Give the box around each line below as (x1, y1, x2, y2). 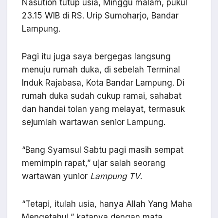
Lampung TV (90, 171, 140, 182)
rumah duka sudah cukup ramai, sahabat (22, 91, 182, 101)
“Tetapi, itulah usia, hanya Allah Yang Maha (22, 199, 192, 209)
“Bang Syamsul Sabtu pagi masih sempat (22, 145, 183, 155)
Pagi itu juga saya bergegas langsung (22, 52, 171, 62)
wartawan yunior (22, 171, 90, 182)
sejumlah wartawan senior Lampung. (22, 117, 165, 127)
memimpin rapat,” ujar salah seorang (22, 158, 165, 168)
